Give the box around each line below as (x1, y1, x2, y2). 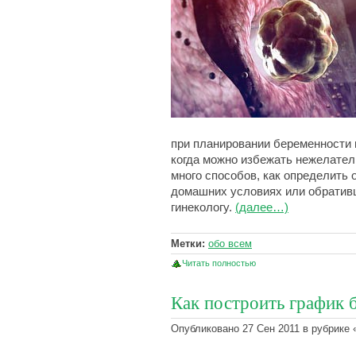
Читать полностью (182, 258, 256, 269)
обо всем (208, 238, 252, 250)
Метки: (171, 238, 205, 250)
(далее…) (235, 201, 288, 215)
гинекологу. (171, 201, 235, 215)
